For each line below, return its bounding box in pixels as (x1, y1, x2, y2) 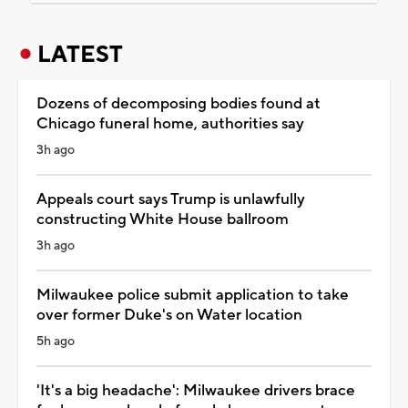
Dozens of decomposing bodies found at (36, 93, 321, 114)
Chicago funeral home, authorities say (36, 113, 304, 134)
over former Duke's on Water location (36, 304, 302, 325)
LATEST (37, 39, 123, 69)
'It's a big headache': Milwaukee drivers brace (36, 380, 355, 401)
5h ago (36, 332, 75, 350)
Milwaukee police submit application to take (36, 284, 349, 305)
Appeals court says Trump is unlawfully (36, 189, 305, 209)
